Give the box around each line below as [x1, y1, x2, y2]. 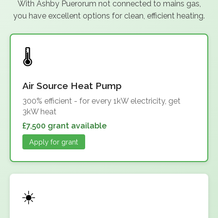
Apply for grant [29, 137, 78, 146]
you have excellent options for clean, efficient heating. [13, 11, 205, 21]
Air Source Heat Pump [22, 80, 122, 91]
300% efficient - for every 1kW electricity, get [22, 96, 181, 106]
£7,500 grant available [22, 121, 107, 130]
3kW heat [22, 107, 56, 116]
